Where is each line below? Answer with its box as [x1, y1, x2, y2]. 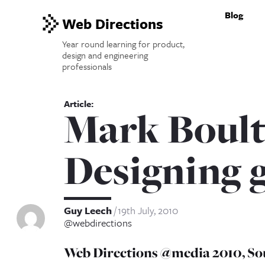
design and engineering [62, 49, 148, 62]
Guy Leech [63, 203, 112, 218]
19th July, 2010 [117, 203, 178, 218]
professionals [62, 60, 112, 73]
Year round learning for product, [62, 37, 185, 50]
